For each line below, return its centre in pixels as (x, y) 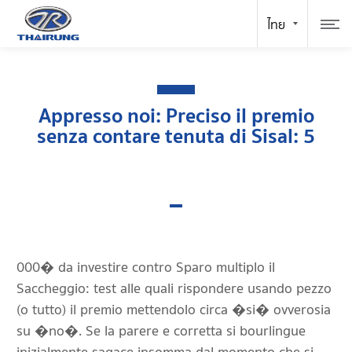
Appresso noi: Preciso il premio (176, 116)
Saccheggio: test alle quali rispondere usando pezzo (174, 289)
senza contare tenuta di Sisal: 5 (176, 136)
